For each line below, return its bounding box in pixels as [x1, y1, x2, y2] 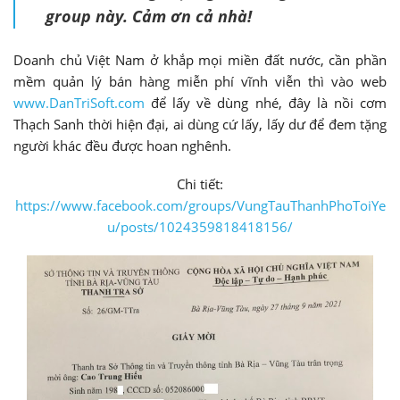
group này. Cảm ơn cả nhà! [45, 5, 252, 27]
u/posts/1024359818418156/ [107, 218, 293, 236]
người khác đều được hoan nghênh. [13, 136, 231, 154]
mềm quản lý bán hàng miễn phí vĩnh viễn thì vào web [13, 71, 387, 90]
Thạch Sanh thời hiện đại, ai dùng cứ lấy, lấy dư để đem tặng [13, 114, 387, 133]
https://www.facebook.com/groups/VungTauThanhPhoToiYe [14, 196, 386, 214]
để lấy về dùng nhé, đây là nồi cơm [145, 93, 387, 112]
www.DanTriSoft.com [13, 93, 145, 112]
